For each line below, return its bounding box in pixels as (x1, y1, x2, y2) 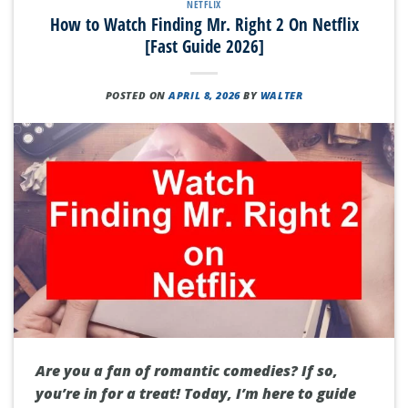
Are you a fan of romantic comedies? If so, (36, 360, 338, 381)
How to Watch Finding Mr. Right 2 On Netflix (49, 12, 359, 37)
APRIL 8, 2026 (168, 88, 240, 103)
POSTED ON (105, 88, 169, 103)
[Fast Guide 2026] (144, 34, 264, 59)
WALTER (260, 88, 303, 103)
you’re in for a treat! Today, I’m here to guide (36, 382, 356, 403)
